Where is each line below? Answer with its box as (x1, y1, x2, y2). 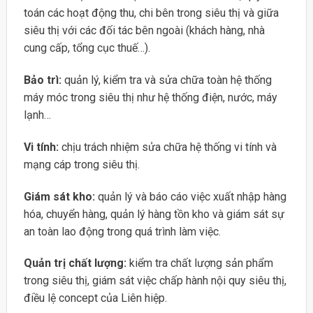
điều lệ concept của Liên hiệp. (23, 291, 167, 305)
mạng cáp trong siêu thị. (23, 157, 140, 171)
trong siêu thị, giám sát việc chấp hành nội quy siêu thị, (23, 274, 286, 288)
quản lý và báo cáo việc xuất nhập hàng (97, 189, 286, 203)
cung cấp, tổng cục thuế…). (23, 41, 150, 55)
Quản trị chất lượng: (23, 256, 129, 270)
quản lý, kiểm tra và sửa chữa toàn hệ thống (64, 73, 272, 87)
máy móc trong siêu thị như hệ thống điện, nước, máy (23, 91, 277, 104)
